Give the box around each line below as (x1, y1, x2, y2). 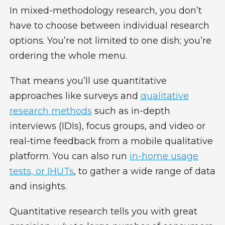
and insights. (9, 180, 67, 192)
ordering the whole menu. (9, 50, 130, 61)
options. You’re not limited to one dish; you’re (9, 35, 211, 46)
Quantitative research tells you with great (9, 205, 197, 217)
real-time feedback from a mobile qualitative (9, 135, 213, 147)
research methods (9, 105, 92, 117)
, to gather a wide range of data (73, 165, 215, 177)
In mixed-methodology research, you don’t (9, 5, 202, 16)
